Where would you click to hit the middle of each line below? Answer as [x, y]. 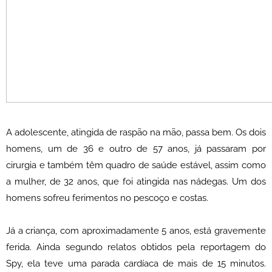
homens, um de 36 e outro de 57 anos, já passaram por [136, 149]
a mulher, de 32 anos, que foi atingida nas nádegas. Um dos [136, 182]
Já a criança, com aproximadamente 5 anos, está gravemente [136, 231]
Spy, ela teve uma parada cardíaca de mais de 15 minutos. [136, 264]
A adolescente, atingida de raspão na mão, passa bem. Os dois [136, 133]
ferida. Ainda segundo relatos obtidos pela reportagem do [136, 247]
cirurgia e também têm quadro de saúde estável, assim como [136, 165]
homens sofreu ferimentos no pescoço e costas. [107, 198]
